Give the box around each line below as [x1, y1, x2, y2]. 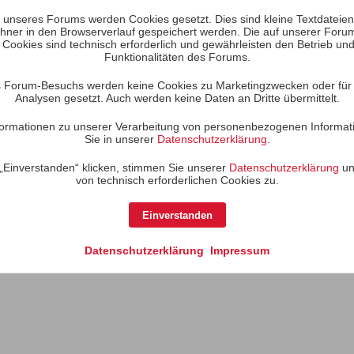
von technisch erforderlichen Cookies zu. [75, 174, 279, 186]
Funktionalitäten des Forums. [104, 51, 250, 63]
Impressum [210, 244, 269, 257]
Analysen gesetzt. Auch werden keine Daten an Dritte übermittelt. [14, 92, 340, 104]
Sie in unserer [84, 133, 157, 145]
